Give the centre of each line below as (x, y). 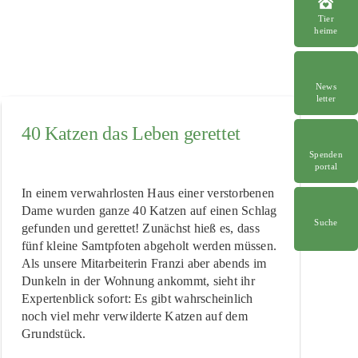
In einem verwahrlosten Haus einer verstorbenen (147, 193)
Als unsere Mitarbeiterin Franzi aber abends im (143, 263)
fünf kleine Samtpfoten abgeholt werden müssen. (149, 245)
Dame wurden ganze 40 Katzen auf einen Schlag (149, 210)
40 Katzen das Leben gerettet (131, 134)
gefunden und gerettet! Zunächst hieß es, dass (140, 228)
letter (326, 98)
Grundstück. (54, 333)
